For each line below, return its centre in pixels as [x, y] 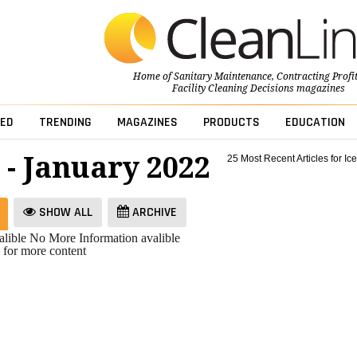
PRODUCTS [231, 123]
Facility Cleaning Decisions [233, 89]
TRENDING [65, 123]
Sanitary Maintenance [222, 77]
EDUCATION [315, 123]
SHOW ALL [64, 213]
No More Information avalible [105, 238]
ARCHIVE [153, 213]
